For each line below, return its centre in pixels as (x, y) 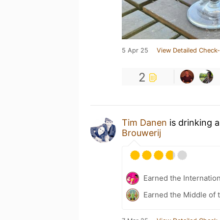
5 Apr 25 (135, 50)
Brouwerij (141, 133)
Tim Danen (144, 122)
